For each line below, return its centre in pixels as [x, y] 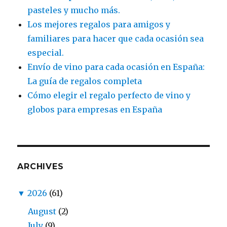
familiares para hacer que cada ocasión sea [116, 39]
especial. [46, 53]
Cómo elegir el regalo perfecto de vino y [109, 96]
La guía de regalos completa [85, 81]
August [42, 212]
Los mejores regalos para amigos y [99, 25]
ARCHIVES [41, 167]
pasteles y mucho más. [74, 10]
